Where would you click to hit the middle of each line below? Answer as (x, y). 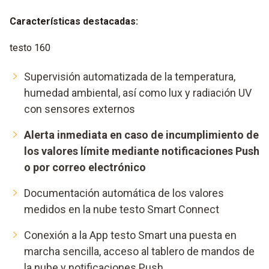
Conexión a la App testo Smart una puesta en (130, 235)
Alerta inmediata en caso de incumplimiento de (141, 134)
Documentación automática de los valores (124, 193)
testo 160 (30, 47)
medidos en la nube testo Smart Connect (122, 209)
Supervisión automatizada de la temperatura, (130, 76)
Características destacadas (73, 21)
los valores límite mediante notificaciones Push (142, 151)
